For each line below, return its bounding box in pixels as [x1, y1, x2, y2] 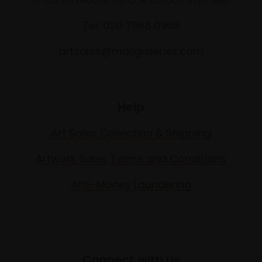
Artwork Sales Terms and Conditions [36, 151, 226, 167]
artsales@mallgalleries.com [58, 44, 204, 59]
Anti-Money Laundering [71, 177, 191, 192]
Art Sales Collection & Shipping [51, 126, 211, 141]
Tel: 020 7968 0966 [82, 18, 180, 33]
